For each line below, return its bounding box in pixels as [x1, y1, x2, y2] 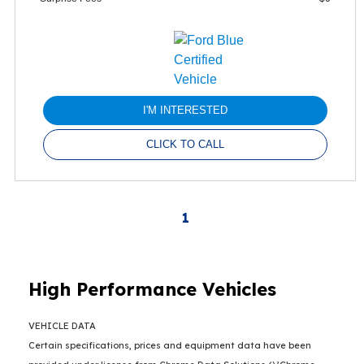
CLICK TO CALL [146, 137, 224, 150]
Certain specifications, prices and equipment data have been [28, 339, 311, 351]
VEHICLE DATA [28, 319, 96, 331]
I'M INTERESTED [143, 103, 227, 116]
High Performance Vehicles [28, 277, 276, 301]
